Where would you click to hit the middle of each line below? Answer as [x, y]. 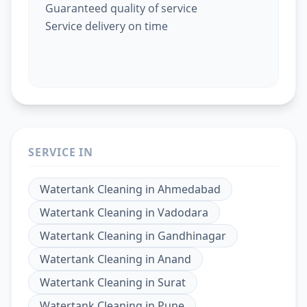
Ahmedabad [189, 189]
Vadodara [183, 212]
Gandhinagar [192, 235]
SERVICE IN [61, 152]
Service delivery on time [107, 26]
